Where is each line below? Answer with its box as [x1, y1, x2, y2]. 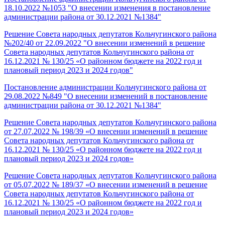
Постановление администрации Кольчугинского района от [4, 83, 206, 91]
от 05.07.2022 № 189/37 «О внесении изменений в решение [4, 180, 207, 189]
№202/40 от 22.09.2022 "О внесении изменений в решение [4, 39, 205, 47]
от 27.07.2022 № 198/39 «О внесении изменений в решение [4, 127, 207, 136]
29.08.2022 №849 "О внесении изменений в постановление [4, 92, 207, 100]
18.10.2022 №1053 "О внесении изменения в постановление [4, 4, 210, 12]
